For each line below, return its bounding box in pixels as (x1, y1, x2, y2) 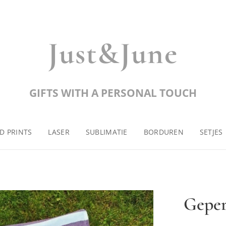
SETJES (199, 127, 223, 137)
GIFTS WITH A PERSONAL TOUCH (29, 86, 197, 100)
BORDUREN (143, 127, 184, 137)
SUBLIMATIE (85, 127, 128, 137)
